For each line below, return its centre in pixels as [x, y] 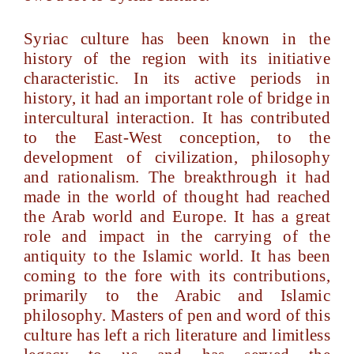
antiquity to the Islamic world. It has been [177, 256]
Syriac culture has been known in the [177, 39]
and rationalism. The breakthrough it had [177, 177]
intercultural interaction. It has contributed [177, 118]
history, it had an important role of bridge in [177, 98]
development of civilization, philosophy [177, 157]
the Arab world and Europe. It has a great [177, 217]
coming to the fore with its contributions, [177, 276]
